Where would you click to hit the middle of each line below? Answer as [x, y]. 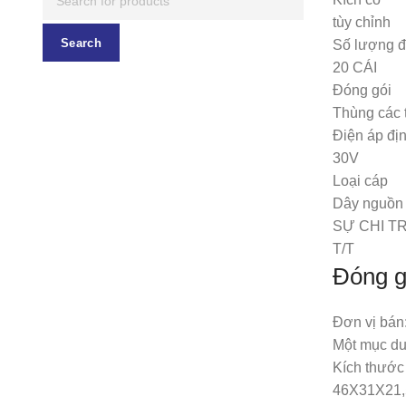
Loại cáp [360, 180]
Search [81, 43]
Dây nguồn [368, 203]
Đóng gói [362, 90]
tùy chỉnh [362, 22]
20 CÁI [355, 67]
